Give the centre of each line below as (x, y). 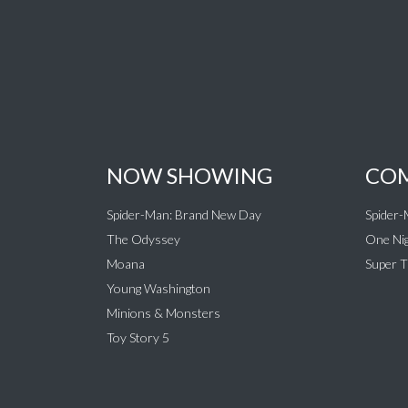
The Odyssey (143, 240)
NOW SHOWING (189, 176)
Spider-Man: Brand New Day (184, 215)
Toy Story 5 (138, 338)
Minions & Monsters (163, 313)
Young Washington (158, 289)
